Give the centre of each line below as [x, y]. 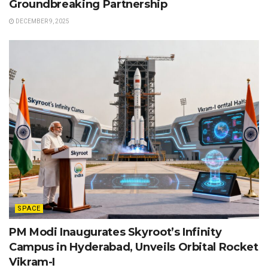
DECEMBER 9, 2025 [42, 22]
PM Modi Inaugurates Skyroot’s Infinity [115, 232]
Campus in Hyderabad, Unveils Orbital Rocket [134, 247]
